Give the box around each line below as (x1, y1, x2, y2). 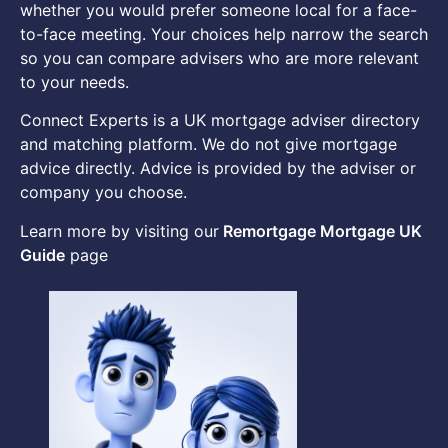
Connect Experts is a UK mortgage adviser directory (20, 110, 420, 131)
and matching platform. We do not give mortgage (20, 134, 397, 155)
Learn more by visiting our (20, 220, 219, 241)
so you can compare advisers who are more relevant (20, 47, 419, 68)
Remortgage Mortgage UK (219, 220, 422, 241)
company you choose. (20, 182, 187, 203)
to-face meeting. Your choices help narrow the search (20, 23, 428, 44)
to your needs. (20, 71, 129, 92)
